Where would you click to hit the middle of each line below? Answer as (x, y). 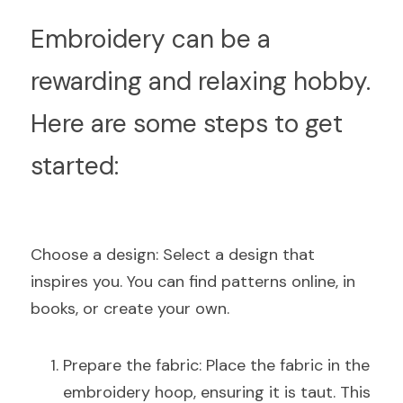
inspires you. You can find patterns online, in (193, 282)
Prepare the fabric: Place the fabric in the (216, 365)
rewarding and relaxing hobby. (201, 81)
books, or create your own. (130, 309)
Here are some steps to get (187, 124)
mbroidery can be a (158, 39)
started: (75, 166)
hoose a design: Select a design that (179, 255)
